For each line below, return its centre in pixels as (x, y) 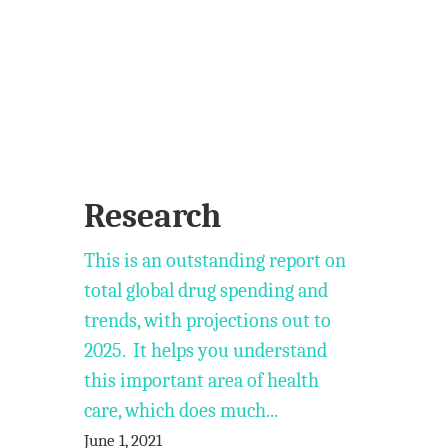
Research (153, 216)
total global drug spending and (206, 290)
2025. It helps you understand (206, 350)
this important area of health (202, 380)
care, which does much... (181, 410)
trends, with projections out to (208, 320)
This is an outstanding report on (215, 260)
